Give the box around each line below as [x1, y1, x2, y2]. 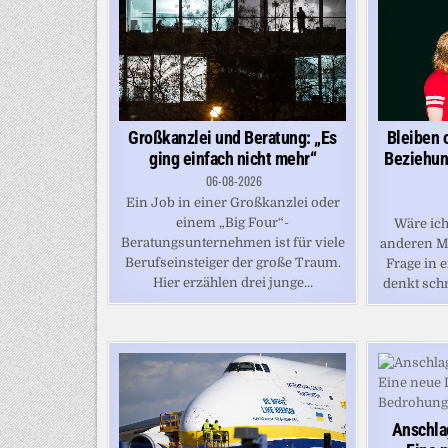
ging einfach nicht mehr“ [149, 147, 316, 169]
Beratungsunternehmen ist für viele [120, 234, 345, 250]
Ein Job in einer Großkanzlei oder [125, 194, 340, 210]
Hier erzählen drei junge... [152, 274, 313, 290]
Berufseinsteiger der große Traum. [124, 254, 341, 270]
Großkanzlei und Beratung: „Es [128, 126, 337, 148]
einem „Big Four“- [176, 214, 289, 230]
